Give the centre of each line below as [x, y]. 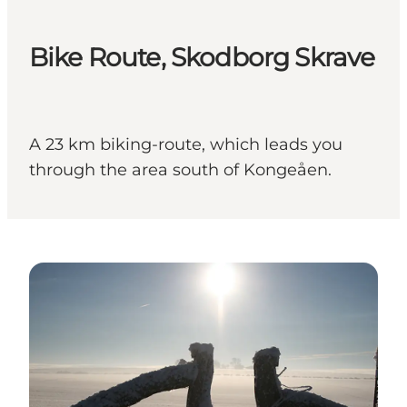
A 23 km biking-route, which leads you [186, 145]
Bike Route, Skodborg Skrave [202, 58]
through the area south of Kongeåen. [180, 170]
